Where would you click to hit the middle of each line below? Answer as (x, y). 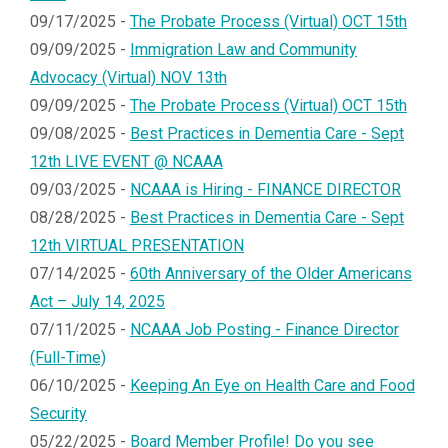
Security (58, 413)
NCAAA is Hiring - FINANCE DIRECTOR (265, 189)
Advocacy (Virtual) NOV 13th (128, 77)
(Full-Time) (68, 357)
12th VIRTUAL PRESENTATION (137, 245)
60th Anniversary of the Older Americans (271, 273)
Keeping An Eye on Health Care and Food (272, 385)
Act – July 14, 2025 (97, 301)
